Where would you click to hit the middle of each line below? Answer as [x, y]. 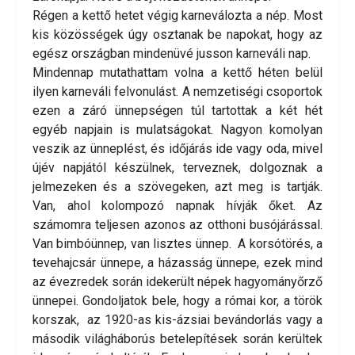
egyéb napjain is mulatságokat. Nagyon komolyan [177, 130]
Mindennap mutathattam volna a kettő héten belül [177, 73]
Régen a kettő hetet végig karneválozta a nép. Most [177, 16]
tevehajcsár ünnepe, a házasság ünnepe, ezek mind [177, 263]
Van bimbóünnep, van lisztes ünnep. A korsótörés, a [177, 244]
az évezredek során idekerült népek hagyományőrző [177, 282]
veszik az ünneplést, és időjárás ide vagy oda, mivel [177, 149]
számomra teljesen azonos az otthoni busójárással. [177, 225]
